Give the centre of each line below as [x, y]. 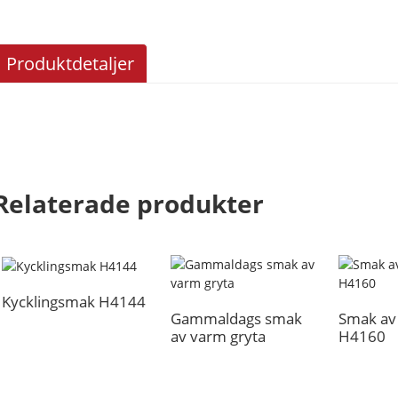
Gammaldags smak [236, 319]
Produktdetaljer [70, 64]
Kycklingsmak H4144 [74, 302]
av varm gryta [218, 337]
